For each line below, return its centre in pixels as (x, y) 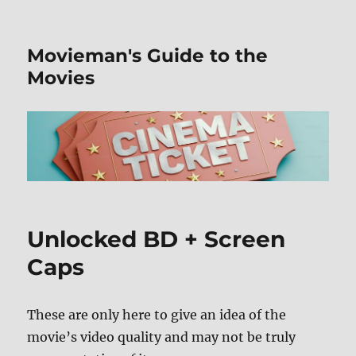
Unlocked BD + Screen (157, 240)
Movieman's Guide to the (148, 56)
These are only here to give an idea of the (157, 315)
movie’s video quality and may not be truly (162, 337)
